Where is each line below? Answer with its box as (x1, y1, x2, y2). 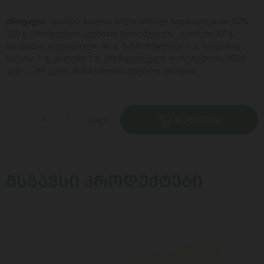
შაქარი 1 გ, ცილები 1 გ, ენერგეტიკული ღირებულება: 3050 (6, 54, 245, 64)
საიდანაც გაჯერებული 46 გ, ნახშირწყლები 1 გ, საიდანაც (6, 41, 240, 51)
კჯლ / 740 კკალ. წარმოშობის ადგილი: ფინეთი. (6, 66, 199, 76)
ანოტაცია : (6, 16, 51, 27)
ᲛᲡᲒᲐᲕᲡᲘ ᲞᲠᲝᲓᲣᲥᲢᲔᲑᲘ (6, 171, 203, 192)
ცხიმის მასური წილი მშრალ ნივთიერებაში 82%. (51, 16, 250, 27)
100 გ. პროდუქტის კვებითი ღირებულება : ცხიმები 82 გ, (6, 29, 235, 39)
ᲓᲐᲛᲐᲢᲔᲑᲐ (175, 114, 221, 126)
